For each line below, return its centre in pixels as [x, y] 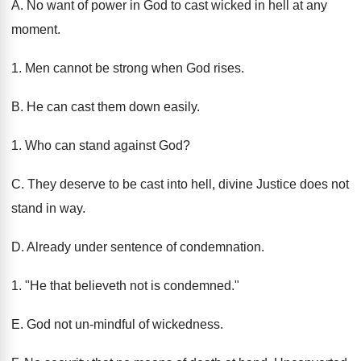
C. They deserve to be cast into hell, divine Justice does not [180, 184]
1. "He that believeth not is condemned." [125, 286]
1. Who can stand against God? [101, 145]
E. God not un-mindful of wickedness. [117, 324]
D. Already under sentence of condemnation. [138, 247]
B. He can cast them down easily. [106, 107]
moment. [36, 29]
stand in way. [48, 208]
